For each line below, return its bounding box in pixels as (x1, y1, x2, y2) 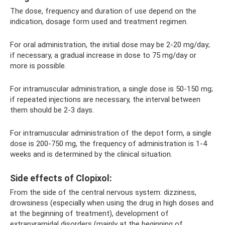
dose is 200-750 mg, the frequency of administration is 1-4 (10, 139, 207, 148)
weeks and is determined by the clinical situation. (10, 150, 172, 159)
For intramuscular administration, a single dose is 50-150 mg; (10, 84, 213, 93)
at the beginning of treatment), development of (10, 209, 169, 218)
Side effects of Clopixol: (10, 173, 112, 183)
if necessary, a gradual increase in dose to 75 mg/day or (10, 51, 196, 60)
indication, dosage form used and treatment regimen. (10, 17, 188, 26)
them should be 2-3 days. (10, 105, 94, 115)
